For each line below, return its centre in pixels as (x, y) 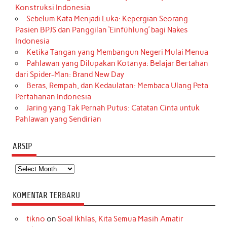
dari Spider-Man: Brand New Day (70, 75)
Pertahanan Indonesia (53, 97)
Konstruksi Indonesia (53, 8)
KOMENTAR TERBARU (46, 195)
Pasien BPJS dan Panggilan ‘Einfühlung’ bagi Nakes (102, 30)
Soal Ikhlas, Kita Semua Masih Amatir (120, 219)
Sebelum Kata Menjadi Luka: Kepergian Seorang (107, 19)
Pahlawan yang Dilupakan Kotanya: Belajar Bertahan (117, 64)
